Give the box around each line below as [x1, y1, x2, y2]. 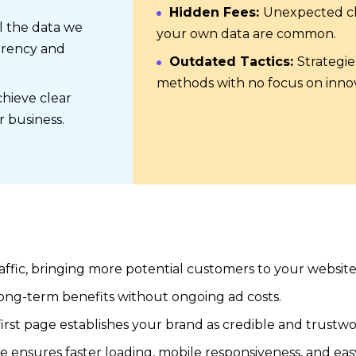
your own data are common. [157, 26, 336, 41]
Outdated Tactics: [169, 54, 297, 69]
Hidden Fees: [169, 5, 263, 20]
